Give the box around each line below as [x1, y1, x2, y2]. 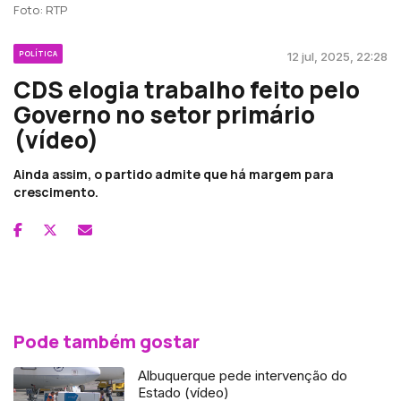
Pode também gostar [13, 328, 200, 354]
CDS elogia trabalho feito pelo [13, 73, 360, 106]
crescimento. [13, 183, 98, 200]
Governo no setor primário [13, 98, 315, 131]
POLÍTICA [19, 47, 57, 58]
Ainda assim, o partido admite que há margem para [13, 165, 334, 183]
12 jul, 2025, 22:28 [287, 48, 388, 64]
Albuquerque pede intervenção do [138, 366, 348, 384]
